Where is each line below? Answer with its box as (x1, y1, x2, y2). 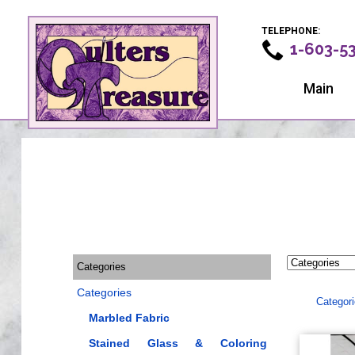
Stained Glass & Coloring (88, 337, 267, 349)
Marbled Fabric (88, 311, 170, 324)
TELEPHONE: (261, 25, 320, 36)
